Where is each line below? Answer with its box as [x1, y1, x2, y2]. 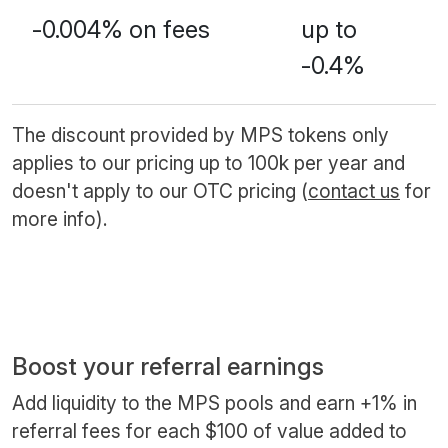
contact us [308, 178, 400, 203]
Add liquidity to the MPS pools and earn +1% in [12, 390, 417, 415]
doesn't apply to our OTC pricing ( [12, 178, 308, 203]
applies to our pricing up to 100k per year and [12, 150, 405, 175]
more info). [12, 206, 108, 231]
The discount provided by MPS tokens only [12, 122, 389, 147]
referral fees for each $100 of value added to [12, 418, 407, 443]
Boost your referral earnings [12, 351, 324, 381]
